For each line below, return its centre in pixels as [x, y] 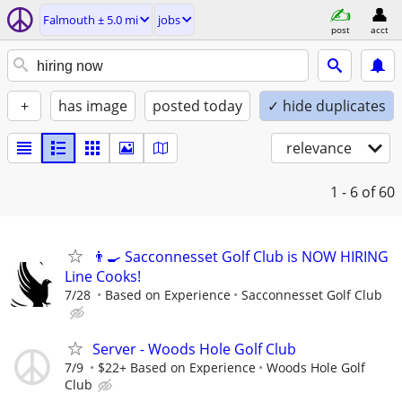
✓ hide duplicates [327, 106]
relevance [319, 148]
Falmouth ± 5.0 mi [91, 20]
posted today [197, 106]
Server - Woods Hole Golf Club [194, 350]
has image [93, 106]
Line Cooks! [103, 276]
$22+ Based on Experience [177, 368]
